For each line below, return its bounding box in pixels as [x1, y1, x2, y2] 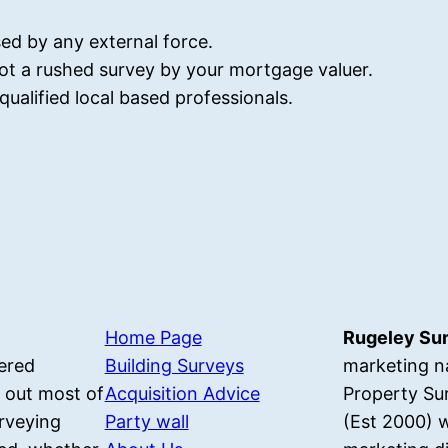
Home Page [104, 327, 202, 349]
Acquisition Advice [104, 383, 260, 405]
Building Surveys [104, 355, 244, 377]
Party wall [104, 411, 189, 433]
